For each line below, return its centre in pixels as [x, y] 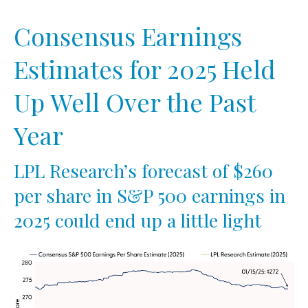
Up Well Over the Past [134, 102]
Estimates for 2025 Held [145, 69]
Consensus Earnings [128, 36]
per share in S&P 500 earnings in [150, 196]
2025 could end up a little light [137, 220]
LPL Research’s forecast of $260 [143, 171]
